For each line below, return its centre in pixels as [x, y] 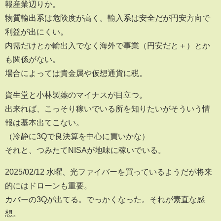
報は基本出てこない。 [44, 123]
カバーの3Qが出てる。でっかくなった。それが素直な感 [105, 200]
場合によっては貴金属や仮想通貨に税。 [76, 73]
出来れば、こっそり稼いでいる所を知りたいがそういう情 [108, 109]
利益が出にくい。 [37, 32]
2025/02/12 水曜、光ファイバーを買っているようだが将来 [109, 172]
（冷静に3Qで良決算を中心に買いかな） [77, 136]
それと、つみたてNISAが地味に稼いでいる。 [85, 150]
